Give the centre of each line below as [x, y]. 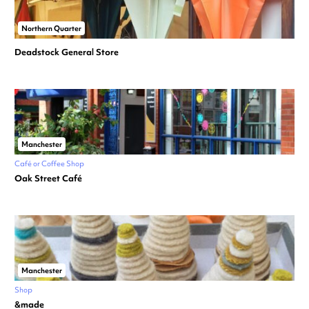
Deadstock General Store [67, 52]
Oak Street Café [48, 179]
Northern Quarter [51, 29]
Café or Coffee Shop [49, 164]
